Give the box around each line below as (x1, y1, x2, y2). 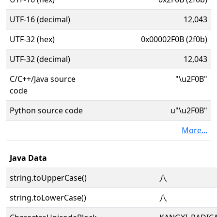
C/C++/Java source (10, 74, 76, 84)
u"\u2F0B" (170, 105, 207, 116)
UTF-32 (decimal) (10, 54, 70, 64)
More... (182, 125, 207, 136)
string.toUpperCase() (10, 172, 87, 183)
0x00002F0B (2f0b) (141, 34, 207, 45)
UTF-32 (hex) (10, 34, 55, 45)
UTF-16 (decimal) (10, 14, 70, 25)
